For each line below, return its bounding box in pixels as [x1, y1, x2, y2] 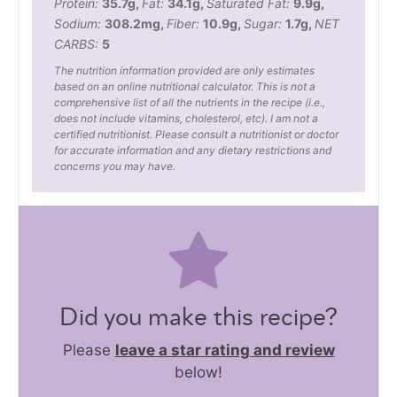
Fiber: [167, 15, 203, 31]
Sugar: [244, 15, 285, 31]
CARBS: [54, 35, 102, 51]
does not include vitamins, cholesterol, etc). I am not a [54, 111, 318, 125]
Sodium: [54, 15, 105, 31]
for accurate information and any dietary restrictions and [54, 143, 331, 157]
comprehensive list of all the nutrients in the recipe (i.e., [54, 95, 325, 109]
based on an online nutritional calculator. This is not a [54, 79, 315, 93]
